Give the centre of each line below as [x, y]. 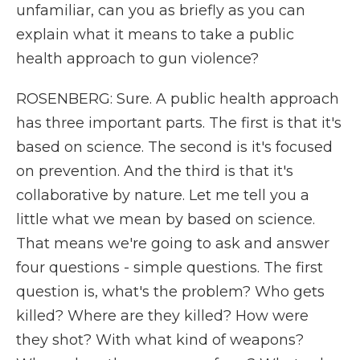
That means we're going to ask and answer [173, 243]
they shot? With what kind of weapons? [160, 340]
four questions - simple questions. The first [170, 268]
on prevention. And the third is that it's [155, 171]
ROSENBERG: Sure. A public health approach [178, 99]
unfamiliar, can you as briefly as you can [161, 10]
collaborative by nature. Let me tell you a [163, 195]
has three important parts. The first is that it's [179, 123]
